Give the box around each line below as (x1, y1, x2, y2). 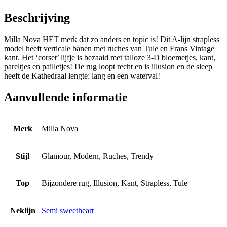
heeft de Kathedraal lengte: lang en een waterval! (4, 71, 160, 81)
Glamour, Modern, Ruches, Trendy (42, 151, 154, 160)
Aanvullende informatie (4, 91, 128, 104)
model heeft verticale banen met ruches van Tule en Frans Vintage (4, 44, 214, 53)
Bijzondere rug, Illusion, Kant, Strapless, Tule (42, 178, 187, 187)
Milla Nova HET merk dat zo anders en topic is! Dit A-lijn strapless (4, 35, 219, 44)
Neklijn (10, 206, 35, 215)
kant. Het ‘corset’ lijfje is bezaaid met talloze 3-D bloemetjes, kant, (4, 53, 215, 62)
